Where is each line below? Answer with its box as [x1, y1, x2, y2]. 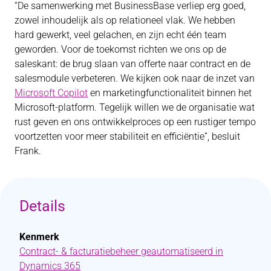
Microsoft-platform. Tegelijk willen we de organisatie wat [15, 102, 255, 114]
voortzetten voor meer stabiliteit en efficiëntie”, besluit [15, 131, 240, 143]
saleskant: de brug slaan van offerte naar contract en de [15, 58, 250, 70]
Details [19, 197, 65, 215]
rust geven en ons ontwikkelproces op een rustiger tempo [15, 116, 256, 128]
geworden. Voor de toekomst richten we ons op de [15, 44, 226, 56]
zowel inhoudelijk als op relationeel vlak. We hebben [15, 15, 235, 27]
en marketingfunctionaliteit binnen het [88, 87, 252, 99]
